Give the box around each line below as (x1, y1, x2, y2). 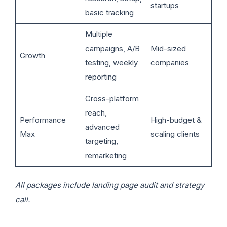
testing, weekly (85, 58, 138, 68)
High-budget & (150, 115, 202, 125)
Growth (19, 51, 45, 61)
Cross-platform (85, 94, 139, 104)
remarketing (85, 150, 127, 161)
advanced (85, 122, 120, 132)
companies (150, 58, 189, 68)
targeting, (85, 136, 118, 146)
